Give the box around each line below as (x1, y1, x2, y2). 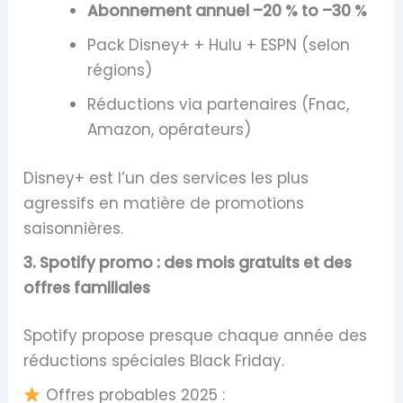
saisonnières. (23, 217, 124, 239)
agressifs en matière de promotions (23, 192, 305, 214)
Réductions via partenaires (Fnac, (87, 94, 350, 116)
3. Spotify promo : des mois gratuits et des (23, 251, 353, 273)
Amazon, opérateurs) (87, 119, 252, 141)
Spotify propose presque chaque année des (23, 325, 368, 347)
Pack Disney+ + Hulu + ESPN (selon (87, 34, 351, 57)
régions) (87, 59, 153, 82)
